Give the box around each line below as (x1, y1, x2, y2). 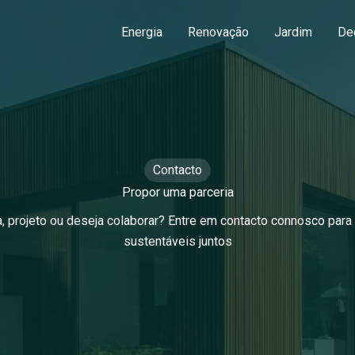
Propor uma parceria (121, 185, 234, 200)
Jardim (273, 25, 312, 40)
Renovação (187, 25, 249, 40)
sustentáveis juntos (123, 234, 232, 249)
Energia (120, 25, 162, 40)
